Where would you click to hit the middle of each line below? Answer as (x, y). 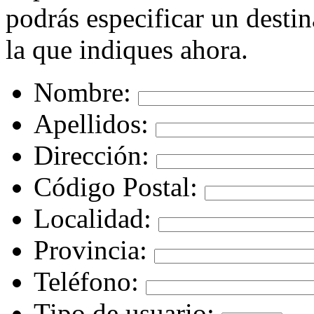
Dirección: (91, 156)
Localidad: (93, 219)
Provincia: (90, 250)
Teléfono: (86, 282)
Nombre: (82, 93)
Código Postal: (116, 187)
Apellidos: (91, 124)
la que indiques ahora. (127, 50)
